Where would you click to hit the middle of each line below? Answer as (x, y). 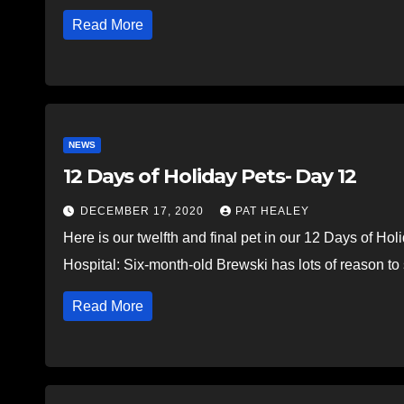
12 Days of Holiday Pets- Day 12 (210, 176)
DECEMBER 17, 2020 (144, 211)
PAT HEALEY (272, 211)
